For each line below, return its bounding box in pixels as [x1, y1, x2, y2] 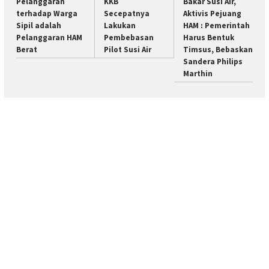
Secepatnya [104, 8, 150, 19]
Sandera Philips [183, 56, 243, 67]
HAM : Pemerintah [183, 20, 250, 31]
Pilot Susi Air [104, 44, 152, 55]
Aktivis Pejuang [183, 8, 241, 19]
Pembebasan [104, 32, 154, 43]
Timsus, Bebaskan [183, 44, 253, 55]
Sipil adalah [16, 20, 61, 31]
